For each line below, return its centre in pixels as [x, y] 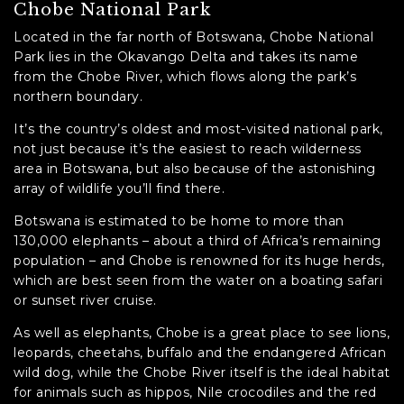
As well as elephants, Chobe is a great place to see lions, [202, 332]
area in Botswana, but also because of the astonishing [195, 168]
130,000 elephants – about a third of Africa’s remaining [197, 240]
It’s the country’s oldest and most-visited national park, [198, 129]
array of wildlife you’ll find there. [119, 188]
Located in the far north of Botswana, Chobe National [193, 37]
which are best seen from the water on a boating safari [198, 280]
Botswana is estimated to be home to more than [179, 220]
